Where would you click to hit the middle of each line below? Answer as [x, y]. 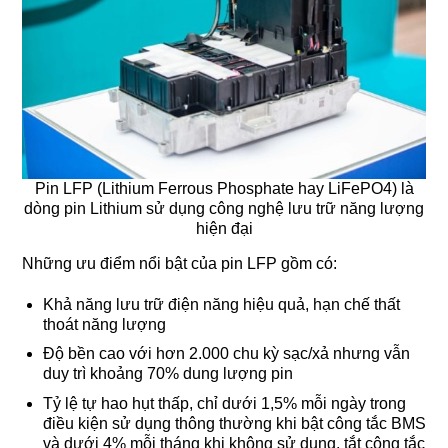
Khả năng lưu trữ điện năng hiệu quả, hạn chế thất [221, 304]
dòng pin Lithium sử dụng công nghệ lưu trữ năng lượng [224, 208]
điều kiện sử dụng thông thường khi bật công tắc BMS [234, 423]
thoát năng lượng [104, 324]
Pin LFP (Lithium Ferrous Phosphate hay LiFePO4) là [224, 188]
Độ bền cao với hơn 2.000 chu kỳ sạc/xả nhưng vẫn [226, 354]
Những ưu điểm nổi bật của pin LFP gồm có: [179, 263]
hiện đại [224, 228]
